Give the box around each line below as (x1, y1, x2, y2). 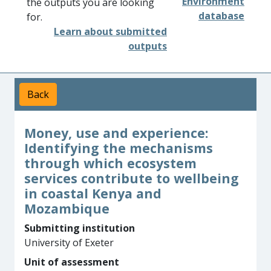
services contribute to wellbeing (24, 169, 239, 187)
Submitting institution (24, 221, 135, 235)
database (198, 9, 244, 22)
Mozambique (24, 200, 109, 217)
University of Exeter (24, 236, 114, 249)
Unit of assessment (24, 255, 119, 269)
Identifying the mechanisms (24, 139, 213, 157)
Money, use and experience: (24, 124, 208, 142)
